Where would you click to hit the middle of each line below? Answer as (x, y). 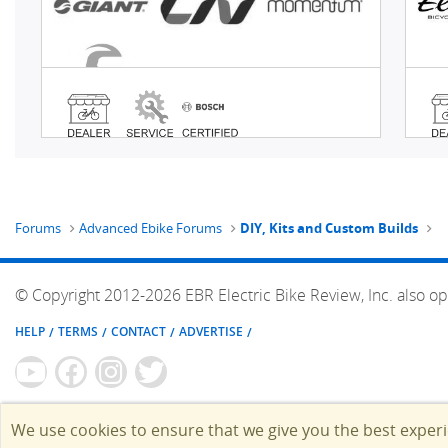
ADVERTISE (211, 331)
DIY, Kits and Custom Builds (329, 228)
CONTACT (138, 331)
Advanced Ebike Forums (151, 228)
